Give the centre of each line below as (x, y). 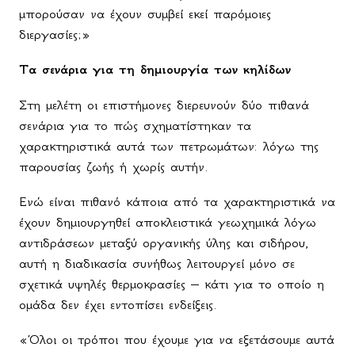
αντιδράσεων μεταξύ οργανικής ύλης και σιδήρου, (164, 243)
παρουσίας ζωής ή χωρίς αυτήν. (114, 167)
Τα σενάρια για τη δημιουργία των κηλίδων (155, 70)
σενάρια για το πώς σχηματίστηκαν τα (135, 126)
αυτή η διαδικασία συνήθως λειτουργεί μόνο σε (157, 263)
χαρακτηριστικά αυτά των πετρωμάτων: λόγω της (169, 146)
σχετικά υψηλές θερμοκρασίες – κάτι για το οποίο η (172, 284)
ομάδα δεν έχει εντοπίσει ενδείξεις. (118, 305)
